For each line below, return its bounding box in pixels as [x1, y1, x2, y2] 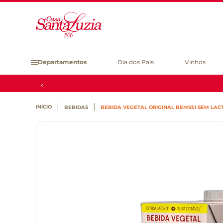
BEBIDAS [64, 104, 88, 111]
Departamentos [38, 58, 87, 66]
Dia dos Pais [117, 58, 154, 66]
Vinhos [185, 58, 206, 66]
